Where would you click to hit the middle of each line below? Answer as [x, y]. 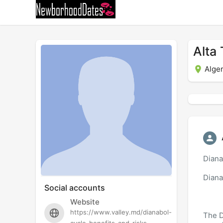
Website [85, 202]
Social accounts [75, 188]
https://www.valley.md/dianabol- [121, 212]
